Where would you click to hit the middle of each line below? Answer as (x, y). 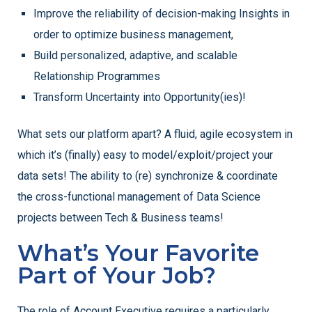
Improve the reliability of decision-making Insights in (162, 14)
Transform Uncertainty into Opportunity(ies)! (140, 97)
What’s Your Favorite (138, 253)
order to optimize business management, (134, 35)
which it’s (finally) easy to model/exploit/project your (145, 155)
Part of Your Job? (117, 276)
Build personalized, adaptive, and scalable (136, 56)
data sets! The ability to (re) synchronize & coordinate (148, 176)
